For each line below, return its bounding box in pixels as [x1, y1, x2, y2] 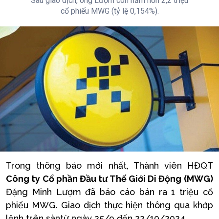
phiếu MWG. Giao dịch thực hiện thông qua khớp [6, 199, 213, 210]
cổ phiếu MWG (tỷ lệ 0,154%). [60, 6, 159, 16]
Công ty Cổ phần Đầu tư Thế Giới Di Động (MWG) [6, 173, 213, 184]
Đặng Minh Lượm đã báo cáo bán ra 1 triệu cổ [6, 186, 213, 197]
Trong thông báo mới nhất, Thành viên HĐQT [6, 160, 213, 171]
